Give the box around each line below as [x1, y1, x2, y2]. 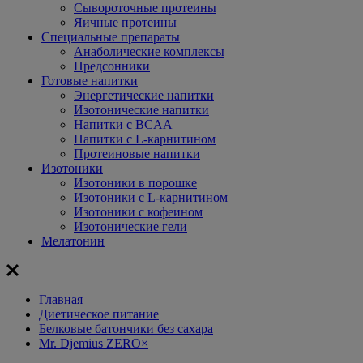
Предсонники [74, 59, 150, 73]
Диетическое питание [39, 307, 159, 321]
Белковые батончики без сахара [39, 322, 213, 335]
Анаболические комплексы [74, 45, 224, 58]
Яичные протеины [74, 15, 177, 29]
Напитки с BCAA [74, 117, 173, 131]
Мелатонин [41, 234, 105, 248]
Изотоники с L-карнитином [74, 190, 228, 204]
